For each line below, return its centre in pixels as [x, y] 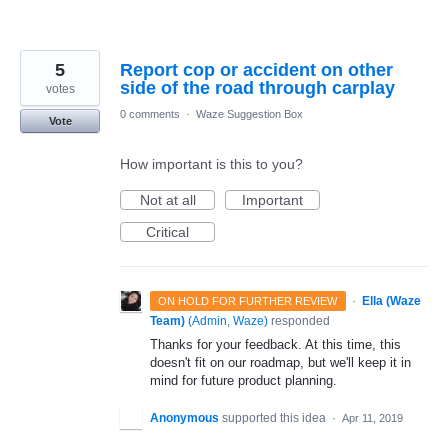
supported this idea [275, 418]
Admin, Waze [228, 320]
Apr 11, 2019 [372, 418]
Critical [167, 231]
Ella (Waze [391, 300]
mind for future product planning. [243, 380]
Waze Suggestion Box [249, 113]
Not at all [167, 199]
